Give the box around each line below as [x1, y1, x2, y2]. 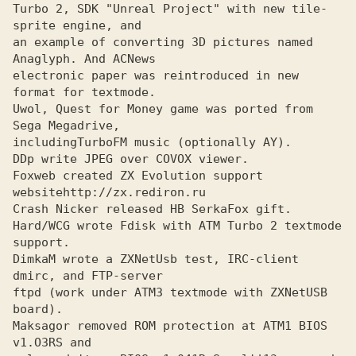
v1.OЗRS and [13, 335, 91, 350]
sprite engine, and [13, 18, 141, 33]
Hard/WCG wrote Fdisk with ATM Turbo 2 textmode [13, 219, 342, 233]
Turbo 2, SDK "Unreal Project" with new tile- [13, 2, 327, 16]
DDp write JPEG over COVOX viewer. [13, 152, 249, 166]
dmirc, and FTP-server [13, 269, 163, 283]
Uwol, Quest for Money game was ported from [13, 102, 313, 116]
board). [13, 302, 70, 316]
